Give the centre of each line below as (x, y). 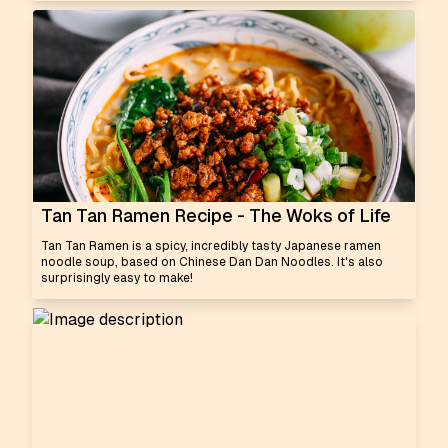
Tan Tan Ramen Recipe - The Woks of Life (216, 215)
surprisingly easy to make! (117, 278)
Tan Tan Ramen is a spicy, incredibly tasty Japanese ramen (211, 246)
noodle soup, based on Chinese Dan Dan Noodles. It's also (212, 262)
